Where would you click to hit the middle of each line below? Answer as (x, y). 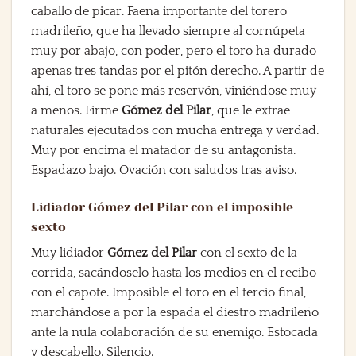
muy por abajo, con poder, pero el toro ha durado (174, 51)
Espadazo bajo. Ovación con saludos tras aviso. (164, 170)
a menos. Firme (76, 111)
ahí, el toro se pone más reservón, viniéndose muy (174, 91)
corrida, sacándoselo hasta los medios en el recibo (174, 273)
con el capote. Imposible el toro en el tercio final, (168, 293)
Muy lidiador (69, 253)
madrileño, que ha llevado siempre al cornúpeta (168, 31)
